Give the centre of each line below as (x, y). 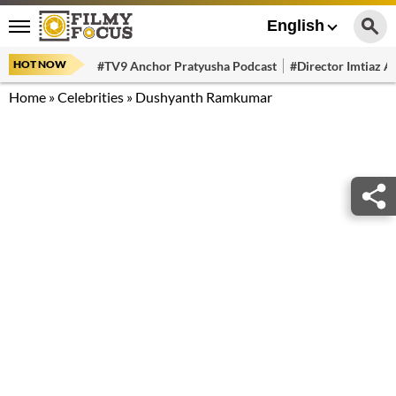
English (296, 26)
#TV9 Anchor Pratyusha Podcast (187, 65)
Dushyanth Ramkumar (204, 97)
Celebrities (91, 97)
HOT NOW (40, 64)
